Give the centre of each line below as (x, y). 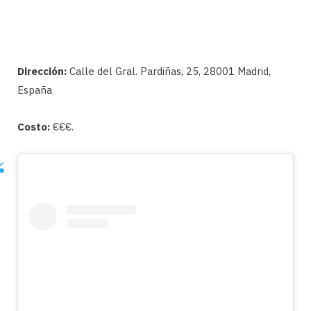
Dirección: (42, 72)
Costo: (34, 127)
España (35, 90)
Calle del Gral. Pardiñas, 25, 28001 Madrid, (169, 72)
